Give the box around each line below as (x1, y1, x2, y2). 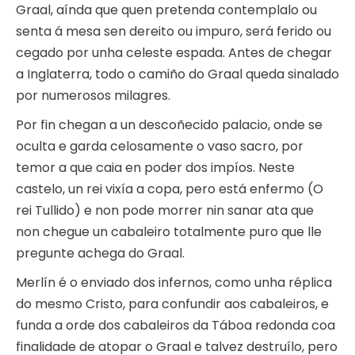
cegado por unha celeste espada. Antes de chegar (16, 44, 332, 63)
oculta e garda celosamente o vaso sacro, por (16, 137, 303, 156)
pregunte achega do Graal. (16, 244, 185, 263)
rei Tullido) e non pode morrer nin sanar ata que (16, 201, 314, 220)
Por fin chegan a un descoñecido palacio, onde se (16, 116, 323, 135)
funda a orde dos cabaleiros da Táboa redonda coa (16, 316, 335, 335)
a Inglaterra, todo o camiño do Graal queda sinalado (16, 65, 339, 84)
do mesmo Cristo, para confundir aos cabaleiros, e (16, 295, 329, 314)
